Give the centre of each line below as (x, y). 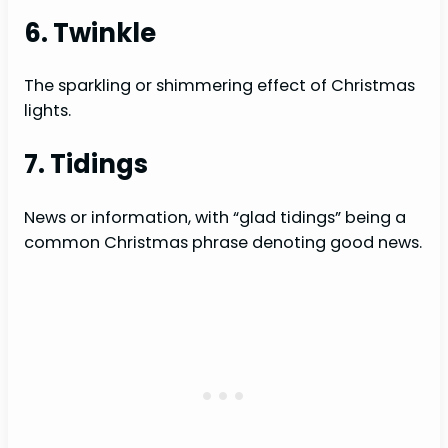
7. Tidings (86, 163)
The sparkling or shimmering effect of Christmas (219, 86)
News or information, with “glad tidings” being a (215, 217)
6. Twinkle (90, 32)
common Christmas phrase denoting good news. (223, 242)
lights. (47, 111)
